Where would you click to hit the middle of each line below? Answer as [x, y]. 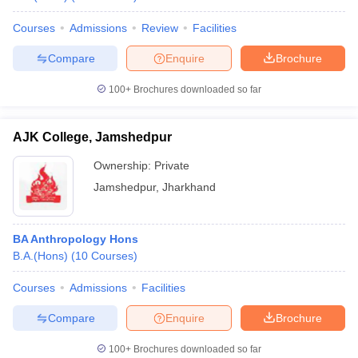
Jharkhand [189, 187]
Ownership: [124, 165]
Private [172, 165]
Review [160, 28]
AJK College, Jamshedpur [92, 137]
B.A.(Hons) [40, 256]
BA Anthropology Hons [76, 239]
